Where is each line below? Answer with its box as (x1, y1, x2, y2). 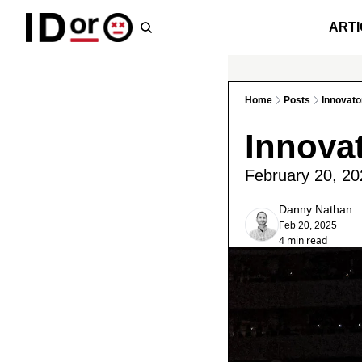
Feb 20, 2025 (279, 220, 337, 231)
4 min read (279, 234, 327, 247)
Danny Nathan (279, 203, 352, 216)
